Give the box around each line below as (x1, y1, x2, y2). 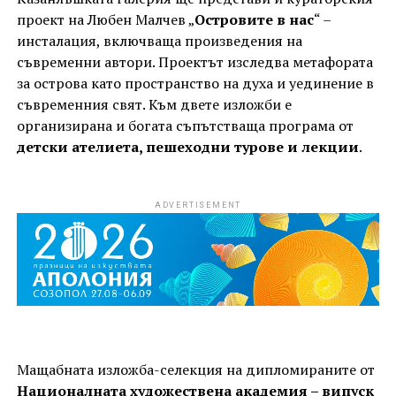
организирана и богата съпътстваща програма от (16, 115, 354, 135)
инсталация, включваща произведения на (16, 30, 302, 50)
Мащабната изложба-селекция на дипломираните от (16, 360, 375, 380)
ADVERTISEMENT (154, 200, 242, 209)
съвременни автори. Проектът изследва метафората (16, 51, 373, 72)
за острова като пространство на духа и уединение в (16, 72, 374, 93)
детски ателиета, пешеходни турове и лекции (16, 136, 359, 156)
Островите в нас (194, 9, 314, 29)
